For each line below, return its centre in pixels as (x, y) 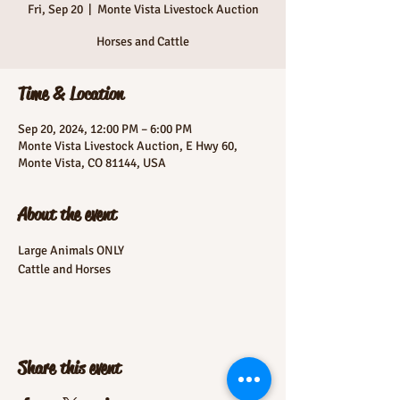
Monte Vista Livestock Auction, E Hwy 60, (128, 146)
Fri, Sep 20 (55, 9)
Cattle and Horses (64, 269)
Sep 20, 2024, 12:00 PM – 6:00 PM (105, 129)
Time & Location (71, 94)
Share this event (69, 368)
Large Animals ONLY (71, 250)
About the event (67, 215)
